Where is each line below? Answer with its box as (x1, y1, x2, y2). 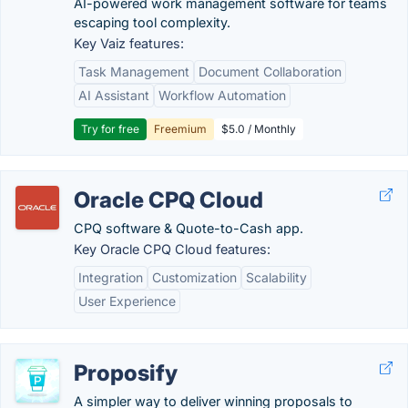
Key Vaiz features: (74, 36, 184, 51)
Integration (78, 270, 143, 285)
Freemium (154, 122, 207, 136)
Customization (152, 270, 237, 285)
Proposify (74, 360, 178, 386)
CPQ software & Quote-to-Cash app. (74, 220, 303, 236)
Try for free (81, 122, 139, 136)
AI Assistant (78, 87, 149, 103)
